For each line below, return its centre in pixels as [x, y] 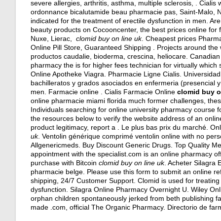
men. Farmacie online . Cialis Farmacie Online [104, 92]
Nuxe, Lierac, [53, 38]
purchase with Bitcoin [65, 163]
